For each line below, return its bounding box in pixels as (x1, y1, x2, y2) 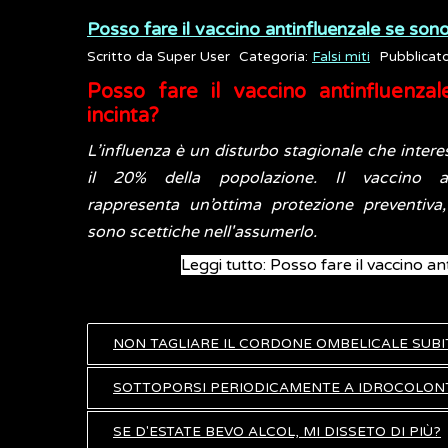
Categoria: (239, 49, 312, 65)
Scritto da (87, 49, 157, 65)
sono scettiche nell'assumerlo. (87, 222, 317, 242)
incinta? (87, 104, 159, 128)
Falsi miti (312, 49, 370, 65)
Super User (157, 49, 230, 65)
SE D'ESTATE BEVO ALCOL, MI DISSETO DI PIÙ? (113, 424, 441, 440)
